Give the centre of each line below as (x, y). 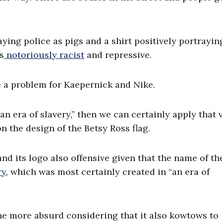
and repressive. (118, 55)
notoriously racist (44, 55)
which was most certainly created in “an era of (109, 172)
